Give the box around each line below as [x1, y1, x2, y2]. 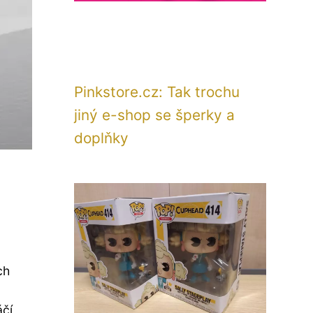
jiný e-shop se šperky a [74, 106, 235, 124]
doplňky [74, 129, 129, 147]
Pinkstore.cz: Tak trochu [74, 83, 240, 101]
